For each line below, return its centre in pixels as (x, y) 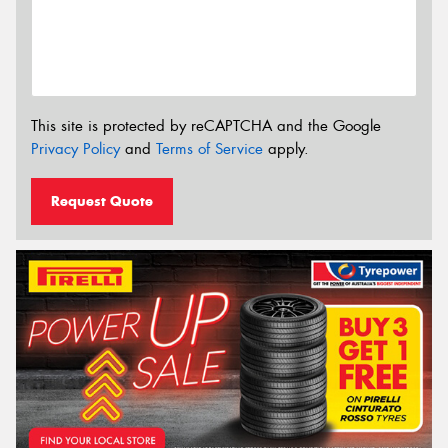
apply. (286, 149)
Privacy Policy (75, 149)
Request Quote (102, 200)
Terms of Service (209, 149)
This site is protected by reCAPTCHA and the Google (206, 126)
